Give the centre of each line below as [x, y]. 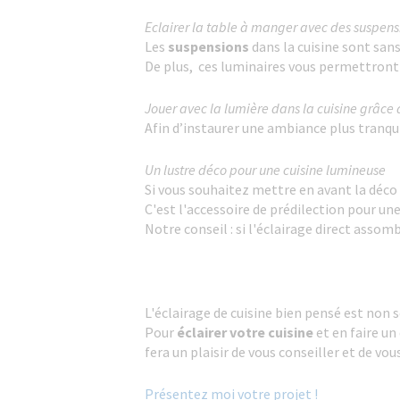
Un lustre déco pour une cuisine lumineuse [265, 170]
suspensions [208, 46]
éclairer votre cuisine [246, 332]
